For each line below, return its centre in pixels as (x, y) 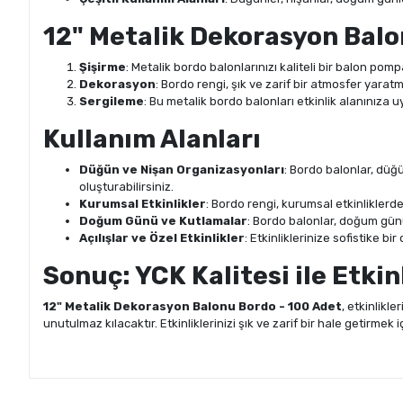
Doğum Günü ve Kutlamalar (163, 221)
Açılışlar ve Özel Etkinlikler (162, 238)
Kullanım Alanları (152, 139)
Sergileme (112, 102)
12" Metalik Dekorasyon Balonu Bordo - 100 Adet (193, 307)
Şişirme (103, 67)
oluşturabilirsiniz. (126, 187)
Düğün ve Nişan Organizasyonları (182, 170)
